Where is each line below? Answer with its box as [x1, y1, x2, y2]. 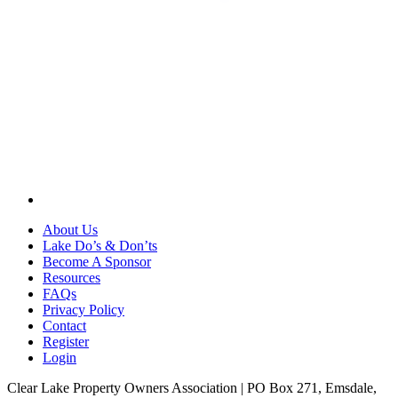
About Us [43, 221, 98, 237]
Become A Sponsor [43, 253, 151, 269]
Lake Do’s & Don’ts [43, 237, 157, 253]
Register [43, 333, 89, 349]
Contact [43, 317, 86, 333]
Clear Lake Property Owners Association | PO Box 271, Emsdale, [7, 379, 377, 395]
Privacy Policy [43, 301, 124, 317]
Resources [43, 269, 100, 285]
